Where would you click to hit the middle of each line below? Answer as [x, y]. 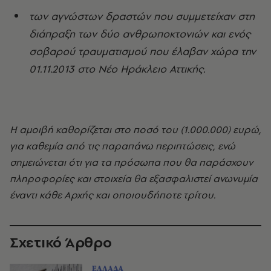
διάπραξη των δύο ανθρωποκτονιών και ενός [140, 34]
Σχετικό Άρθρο [61, 242]
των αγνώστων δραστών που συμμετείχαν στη [142, 16]
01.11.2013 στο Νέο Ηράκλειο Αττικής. [117, 69]
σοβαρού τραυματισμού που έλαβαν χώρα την [142, 51]
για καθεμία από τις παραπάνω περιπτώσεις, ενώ [122, 146]
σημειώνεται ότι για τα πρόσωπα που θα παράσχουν [131, 162]
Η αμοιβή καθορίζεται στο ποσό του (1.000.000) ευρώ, [135, 129]
